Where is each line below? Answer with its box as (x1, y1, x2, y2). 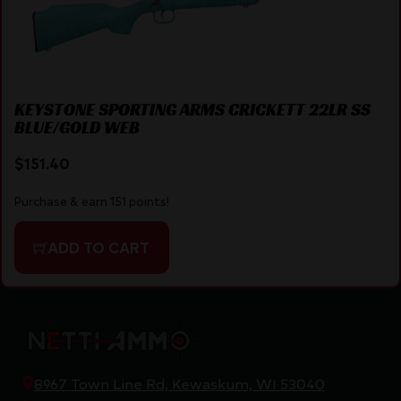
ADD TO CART (47, 237, 149, 258)
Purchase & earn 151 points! (13, 193, 169, 209)
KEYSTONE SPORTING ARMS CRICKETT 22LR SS (13, 98, 371, 120)
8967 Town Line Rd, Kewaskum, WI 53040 (33, 372, 325, 393)
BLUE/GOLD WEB (13, 115, 140, 138)
